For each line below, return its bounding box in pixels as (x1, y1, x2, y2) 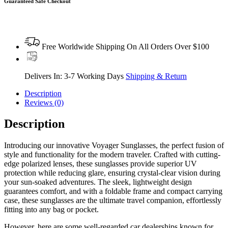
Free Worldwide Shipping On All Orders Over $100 (40, 42, 209, 51)
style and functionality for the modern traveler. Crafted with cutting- (4, 150, 220, 159)
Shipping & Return (126, 71, 187, 80)
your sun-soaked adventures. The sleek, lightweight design (4, 178, 192, 187)
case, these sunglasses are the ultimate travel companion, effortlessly (4, 196, 221, 205)
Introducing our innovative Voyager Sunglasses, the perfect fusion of (4, 141, 224, 150)
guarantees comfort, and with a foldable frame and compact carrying (4, 187, 222, 196)
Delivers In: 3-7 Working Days (24, 71, 126, 80)
